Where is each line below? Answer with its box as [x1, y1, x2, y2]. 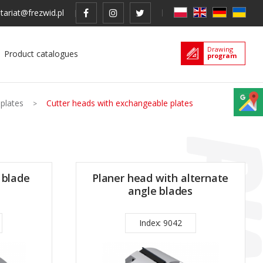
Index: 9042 [139, 217, 182, 228]
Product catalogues [4, 48, 79, 59]
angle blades [128, 184, 193, 198]
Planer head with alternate [92, 171, 229, 185]
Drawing [207, 45, 233, 53]
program [207, 51, 237, 60]
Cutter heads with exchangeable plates [46, 97, 193, 109]
